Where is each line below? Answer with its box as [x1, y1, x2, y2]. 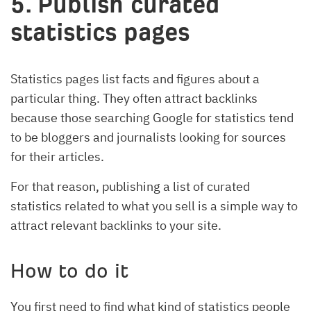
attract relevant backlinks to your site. [10, 217, 221, 234]
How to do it [10, 260, 128, 283]
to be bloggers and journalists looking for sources [10, 129, 286, 146]
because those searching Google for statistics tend [10, 110, 294, 126]
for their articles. [10, 149, 104, 165]
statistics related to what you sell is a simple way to [10, 198, 298, 215]
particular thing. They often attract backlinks [10, 90, 258, 107]
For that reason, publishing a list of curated [10, 178, 250, 195]
